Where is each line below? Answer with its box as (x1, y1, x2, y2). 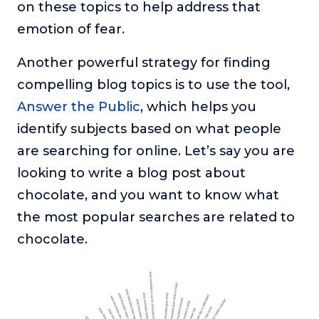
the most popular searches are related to (17, 209, 295, 226)
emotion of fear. (17, 21, 128, 38)
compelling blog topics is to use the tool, (17, 77, 290, 93)
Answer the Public (17, 99, 140, 115)
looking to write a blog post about (17, 165, 246, 182)
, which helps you (140, 99, 256, 115)
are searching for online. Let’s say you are (17, 143, 295, 159)
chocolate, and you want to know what (17, 187, 279, 204)
